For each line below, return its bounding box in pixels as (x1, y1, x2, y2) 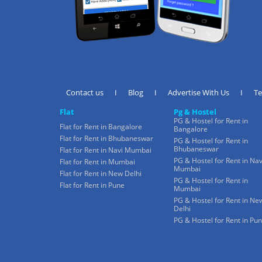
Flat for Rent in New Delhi (60, 168, 142, 178)
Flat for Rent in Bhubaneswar (60, 133, 153, 143)
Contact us (66, 87, 104, 98)
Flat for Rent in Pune (60, 180, 125, 190)
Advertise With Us (168, 87, 229, 98)
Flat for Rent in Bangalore (60, 121, 142, 132)
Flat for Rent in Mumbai (60, 156, 135, 167)
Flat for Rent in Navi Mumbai (60, 144, 151, 155)
